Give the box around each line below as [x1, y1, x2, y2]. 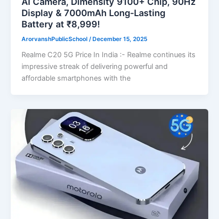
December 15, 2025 [92, 35, 148, 43]
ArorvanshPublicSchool [22, 35, 89, 43]
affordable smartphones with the [22, 74, 131, 83]
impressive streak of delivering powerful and [22, 62, 168, 71]
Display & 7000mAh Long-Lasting [22, 7, 166, 18]
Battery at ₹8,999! [22, 18, 101, 29]
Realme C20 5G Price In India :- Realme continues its [22, 50, 196, 60]
